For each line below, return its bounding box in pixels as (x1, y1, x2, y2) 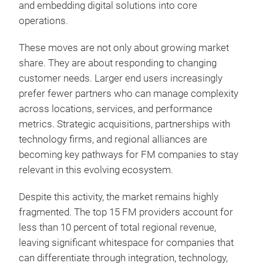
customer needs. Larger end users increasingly (19, 73, 222, 84)
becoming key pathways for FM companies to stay (19, 149, 238, 160)
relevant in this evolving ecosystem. (19, 164, 173, 176)
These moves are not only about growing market (19, 42, 229, 53)
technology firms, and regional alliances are (19, 134, 207, 145)
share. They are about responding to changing (19, 58, 217, 69)
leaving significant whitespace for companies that (19, 237, 234, 248)
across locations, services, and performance (19, 103, 213, 114)
